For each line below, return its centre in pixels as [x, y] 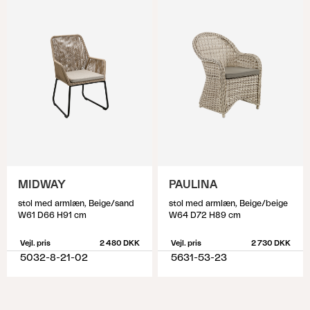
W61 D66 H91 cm [52, 215]
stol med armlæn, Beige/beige [228, 203]
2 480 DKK [119, 243]
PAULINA [193, 185]
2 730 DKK [271, 243]
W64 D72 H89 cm [205, 215]
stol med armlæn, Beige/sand [76, 203]
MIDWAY [42, 185]
